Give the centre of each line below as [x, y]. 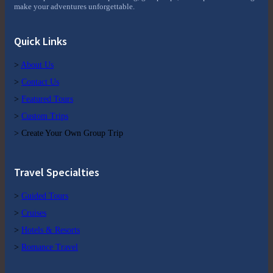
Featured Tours [47, 99]
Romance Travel [50, 247]
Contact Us [40, 82]
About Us [37, 65]
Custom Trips [45, 116]
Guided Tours [45, 196]
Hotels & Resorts [51, 230]
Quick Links [41, 41]
